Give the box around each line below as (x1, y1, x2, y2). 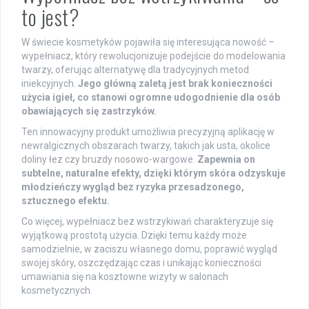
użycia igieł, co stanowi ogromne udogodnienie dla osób (21, 91, 280, 103)
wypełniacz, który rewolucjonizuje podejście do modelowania (21, 50, 286, 61)
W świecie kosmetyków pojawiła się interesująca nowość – (21, 36, 275, 48)
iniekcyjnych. (21, 77, 78, 89)
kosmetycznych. (21, 284, 92, 296)
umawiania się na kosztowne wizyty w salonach (21, 270, 228, 282)
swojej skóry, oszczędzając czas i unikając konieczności (21, 257, 261, 268)
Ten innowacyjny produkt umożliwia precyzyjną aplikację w (21, 126, 275, 137)
